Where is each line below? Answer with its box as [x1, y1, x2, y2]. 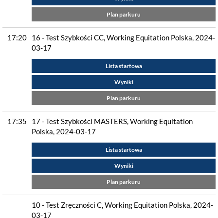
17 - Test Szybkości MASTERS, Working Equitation [32, 117, 193, 126]
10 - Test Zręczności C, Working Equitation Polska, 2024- [32, 200, 213, 209]
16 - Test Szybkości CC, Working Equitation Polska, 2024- [32, 33, 215, 42]
